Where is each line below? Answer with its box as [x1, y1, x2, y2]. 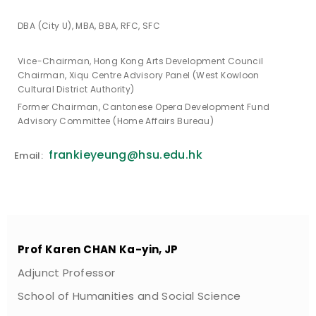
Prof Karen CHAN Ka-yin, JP [18, 242, 178, 257]
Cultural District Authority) [18, 83, 135, 96]
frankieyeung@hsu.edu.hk [49, 147, 202, 164]
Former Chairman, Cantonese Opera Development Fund [18, 101, 270, 114]
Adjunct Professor [18, 265, 116, 281]
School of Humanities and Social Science [18, 288, 241, 304]
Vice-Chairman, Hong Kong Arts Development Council [18, 55, 264, 68]
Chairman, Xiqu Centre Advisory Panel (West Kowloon [18, 69, 260, 82]
